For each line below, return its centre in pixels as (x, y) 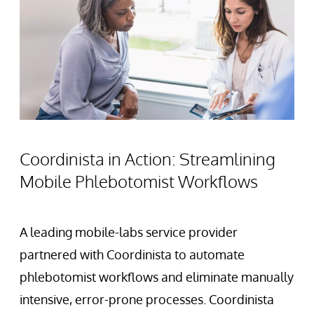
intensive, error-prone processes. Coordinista (147, 299)
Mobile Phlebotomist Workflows (139, 181)
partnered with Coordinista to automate (132, 254)
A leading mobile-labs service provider (129, 232)
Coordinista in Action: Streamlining (148, 158)
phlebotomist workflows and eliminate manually (157, 277)
